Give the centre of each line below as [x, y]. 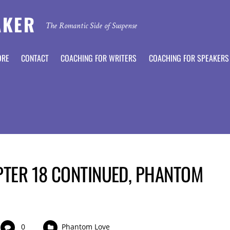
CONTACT [35, 58]
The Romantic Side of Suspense [91, 26]
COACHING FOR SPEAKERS [189, 58]
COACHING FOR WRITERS [99, 58]
